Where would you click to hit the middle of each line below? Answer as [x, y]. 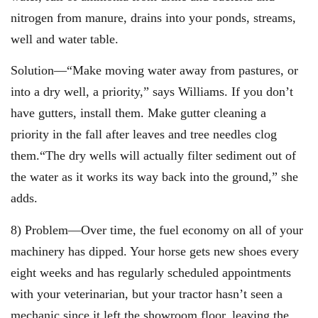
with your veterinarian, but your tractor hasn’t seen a [147, 294]
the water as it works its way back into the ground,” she [154, 177]
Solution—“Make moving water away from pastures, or [154, 71]
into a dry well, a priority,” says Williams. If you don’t [152, 92]
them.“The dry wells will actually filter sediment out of [153, 156]
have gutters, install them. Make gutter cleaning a [138, 113]
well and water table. [65, 39]
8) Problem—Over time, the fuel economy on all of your [157, 230]
